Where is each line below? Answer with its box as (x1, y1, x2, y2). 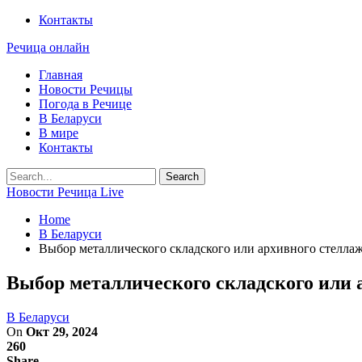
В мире (39, 126, 78, 140)
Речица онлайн (6, 40, 90, 54)
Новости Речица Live (6, 185, 124, 199)
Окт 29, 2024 (26, 324, 98, 339)
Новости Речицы (39, 82, 133, 96)
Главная (39, 68, 82, 82)
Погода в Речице (39, 97, 132, 111)
